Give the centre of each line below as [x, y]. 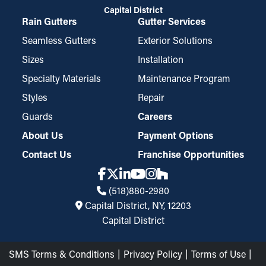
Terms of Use [218, 254]
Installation [161, 59]
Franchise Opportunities [191, 154]
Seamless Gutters [59, 40]
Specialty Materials [61, 78]
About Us [42, 135]
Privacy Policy [153, 254]
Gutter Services [172, 21]
